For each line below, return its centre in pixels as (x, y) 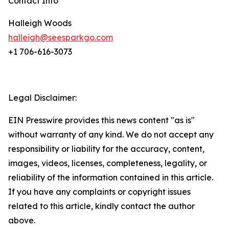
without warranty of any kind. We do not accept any (111, 134)
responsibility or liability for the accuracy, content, (106, 149)
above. (22, 220)
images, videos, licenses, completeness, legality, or (108, 163)
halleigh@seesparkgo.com (61, 37)
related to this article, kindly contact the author (101, 206)
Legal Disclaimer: (42, 98)
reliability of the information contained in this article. (111, 177)
